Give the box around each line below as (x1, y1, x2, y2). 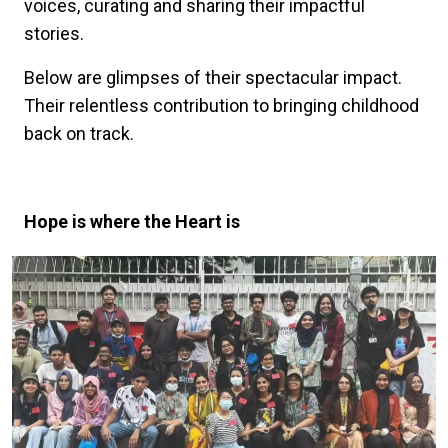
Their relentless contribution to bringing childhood (24, 95, 419, 117)
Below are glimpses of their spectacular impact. (24, 67, 402, 89)
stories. (24, 23, 84, 45)
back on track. (24, 123, 134, 145)
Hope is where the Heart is (24, 211, 240, 233)
